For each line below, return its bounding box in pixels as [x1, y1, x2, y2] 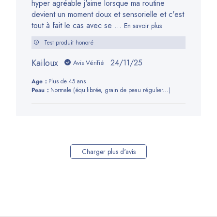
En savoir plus [124, 20, 162, 31]
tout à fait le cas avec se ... [31, 19, 122, 31]
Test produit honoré [44, 38, 94, 47]
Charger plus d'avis [81, 146, 136, 156]
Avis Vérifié [73, 58, 105, 68]
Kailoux [31, 56, 59, 69]
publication [126, 79, 161, 91]
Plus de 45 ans [48, 77, 86, 86]
